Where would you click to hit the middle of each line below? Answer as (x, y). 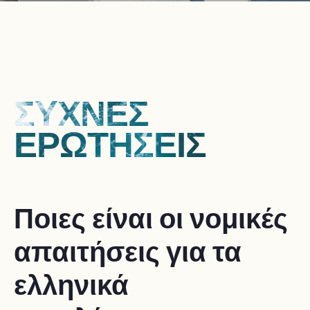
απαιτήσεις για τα (128, 252)
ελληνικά (71, 285)
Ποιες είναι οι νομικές (151, 219)
